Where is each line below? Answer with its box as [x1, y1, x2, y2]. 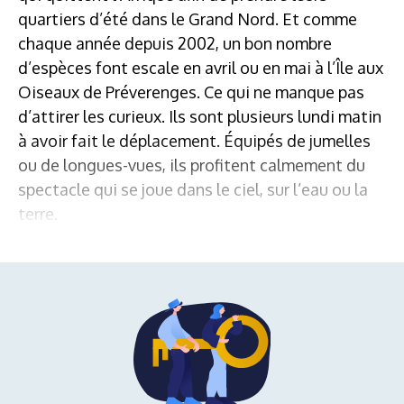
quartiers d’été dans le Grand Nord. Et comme [18, 8, 357, 29]
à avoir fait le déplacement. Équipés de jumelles [18, 130, 371, 151]
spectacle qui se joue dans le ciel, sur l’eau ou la [18, 179, 368, 199]
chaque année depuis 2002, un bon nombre [18, 32, 332, 53]
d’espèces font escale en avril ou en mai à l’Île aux [18, 57, 383, 78]
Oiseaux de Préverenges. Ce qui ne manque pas [18, 81, 364, 102]
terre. [18, 203, 58, 224]
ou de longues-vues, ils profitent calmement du [18, 154, 365, 175]
